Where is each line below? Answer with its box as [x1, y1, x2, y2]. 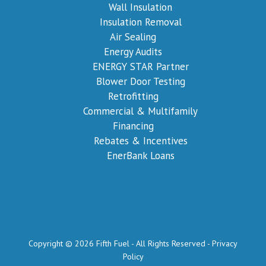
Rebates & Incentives [93, 134, 188, 147]
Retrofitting [107, 89, 159, 103]
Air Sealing [110, 30, 156, 43]
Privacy [212, 237, 237, 249]
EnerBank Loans [106, 148, 175, 162]
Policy [122, 251, 144, 262]
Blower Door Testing [96, 74, 185, 88]
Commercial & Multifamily [83, 104, 198, 118]
